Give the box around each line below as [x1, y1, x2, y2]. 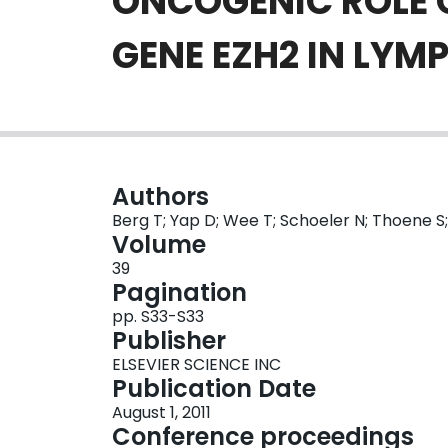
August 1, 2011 [112, 401, 211, 425]
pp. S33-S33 [112, 305, 204, 329]
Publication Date [112, 372, 316, 406]
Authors [112, 180, 209, 214]
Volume [112, 228, 206, 262]
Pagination [112, 276, 247, 310]
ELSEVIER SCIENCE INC [112, 353, 281, 377]
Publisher [112, 324, 226, 358]
